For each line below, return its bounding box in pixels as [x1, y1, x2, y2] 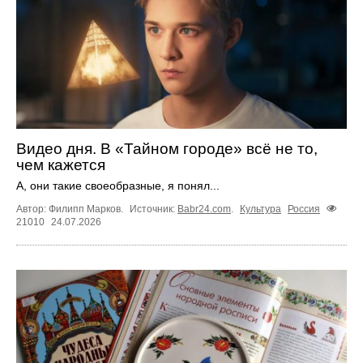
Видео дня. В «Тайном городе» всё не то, [16, 140, 318, 158]
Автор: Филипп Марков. [16, 203, 126, 216]
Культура [240, 203, 281, 216]
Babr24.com [177, 203, 231, 216]
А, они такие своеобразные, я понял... [16, 179, 220, 193]
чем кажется [16, 156, 105, 174]
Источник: [130, 203, 177, 216]
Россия [288, 203, 320, 216]
